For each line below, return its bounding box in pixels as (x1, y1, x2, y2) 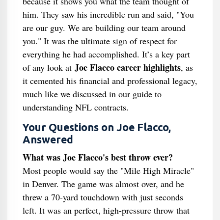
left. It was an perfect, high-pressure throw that (22, 204, 190, 216)
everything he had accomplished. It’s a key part (22, 48, 190, 60)
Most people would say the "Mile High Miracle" (22, 165, 194, 176)
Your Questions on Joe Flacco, (22, 121, 171, 133)
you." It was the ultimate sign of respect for (22, 35, 177, 47)
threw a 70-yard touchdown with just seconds (22, 191, 183, 203)
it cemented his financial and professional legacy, (22, 75, 197, 86)
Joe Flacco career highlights (74, 61, 181, 74)
